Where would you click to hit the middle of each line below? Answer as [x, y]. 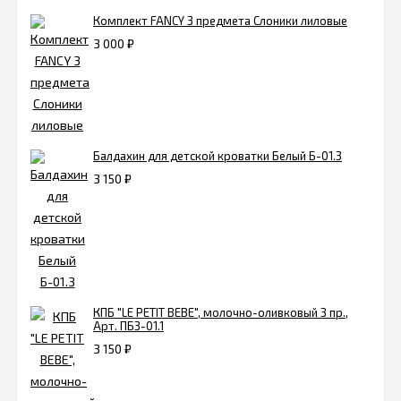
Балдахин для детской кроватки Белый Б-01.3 [218, 156]
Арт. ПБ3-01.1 [128, 326]
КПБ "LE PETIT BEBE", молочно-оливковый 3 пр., [221, 313]
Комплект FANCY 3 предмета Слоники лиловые [220, 21]
